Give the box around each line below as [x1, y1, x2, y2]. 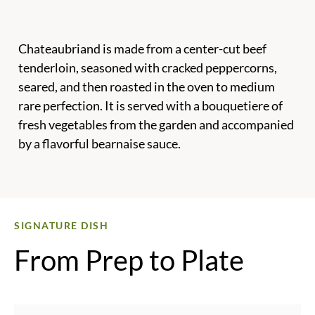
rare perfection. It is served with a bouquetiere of [18, 98, 283, 114]
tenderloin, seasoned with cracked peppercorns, [18, 60, 277, 76]
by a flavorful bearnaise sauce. [18, 136, 183, 152]
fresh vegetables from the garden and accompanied [18, 117, 294, 133]
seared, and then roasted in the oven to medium [18, 79, 275, 95]
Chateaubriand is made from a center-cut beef [18, 41, 266, 57]
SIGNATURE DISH [14, 219, 108, 232]
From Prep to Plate [14, 243, 244, 278]
